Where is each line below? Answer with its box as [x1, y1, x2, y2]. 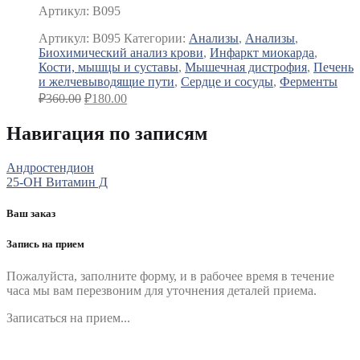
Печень [313, 60, 354, 75]
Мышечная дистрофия [185, 60, 307, 75]
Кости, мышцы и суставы [39, 60, 178, 75]
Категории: [124, 31, 189, 46]
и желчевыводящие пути [39, 75, 174, 89]
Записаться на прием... [6, 310, 130, 325]
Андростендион [6, 161, 94, 175]
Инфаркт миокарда [210, 46, 314, 60]
